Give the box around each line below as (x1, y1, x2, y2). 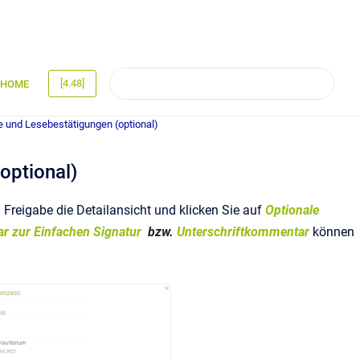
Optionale (265, 202, 319, 218)
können (313, 224, 354, 239)
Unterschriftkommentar (177, 224, 313, 239)
